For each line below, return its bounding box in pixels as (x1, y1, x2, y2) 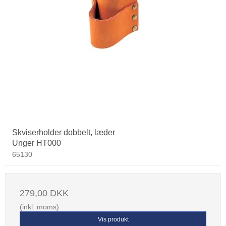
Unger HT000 (12, 139, 61, 148)
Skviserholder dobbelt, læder (12, 128, 115, 137)
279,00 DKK (20, 188, 69, 199)
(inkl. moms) (20, 203, 59, 211)
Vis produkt (97, 216, 129, 223)
